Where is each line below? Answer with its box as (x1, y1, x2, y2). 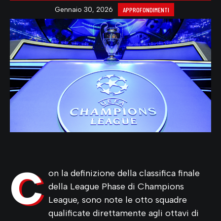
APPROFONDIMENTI (122, 5, 169, 14)
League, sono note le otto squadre (48, 194, 187, 205)
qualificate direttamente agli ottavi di (48, 207, 199, 219)
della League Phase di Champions (48, 181, 184, 192)
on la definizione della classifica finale (48, 167, 200, 179)
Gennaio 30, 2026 (54, 5, 113, 14)
